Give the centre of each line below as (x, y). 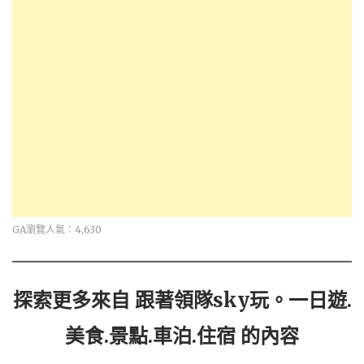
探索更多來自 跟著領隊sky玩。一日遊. (182, 301)
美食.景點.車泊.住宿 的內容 (182, 336)
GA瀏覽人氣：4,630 (57, 230)
